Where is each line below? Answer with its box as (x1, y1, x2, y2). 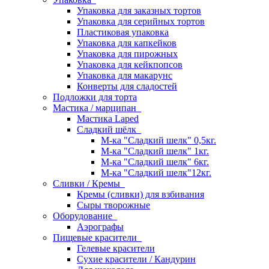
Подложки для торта (53, 92, 137, 102)
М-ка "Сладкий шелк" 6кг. (101, 157, 209, 167)
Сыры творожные (77, 200, 150, 210)
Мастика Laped (77, 113, 139, 124)
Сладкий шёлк (77, 124, 141, 134)
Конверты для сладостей (77, 81, 177, 91)
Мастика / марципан (53, 103, 141, 113)
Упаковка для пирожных (77, 49, 178, 59)
